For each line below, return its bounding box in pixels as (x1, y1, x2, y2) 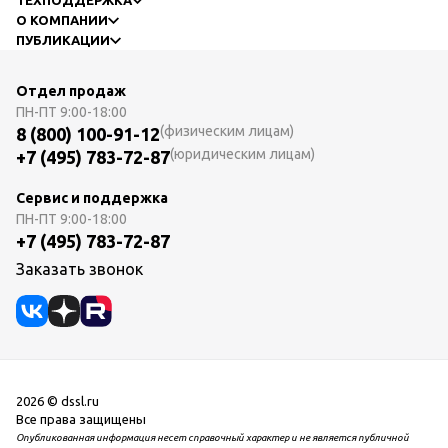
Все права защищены (16, 412, 146, 426)
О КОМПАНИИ (16, 12, 108, 27)
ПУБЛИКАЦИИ (16, 32, 110, 47)
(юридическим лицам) (170, 146, 315, 162)
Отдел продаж (16, 83, 126, 99)
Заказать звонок (16, 260, 143, 278)
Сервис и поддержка (16, 190, 168, 206)
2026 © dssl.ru (16, 394, 99, 408)
